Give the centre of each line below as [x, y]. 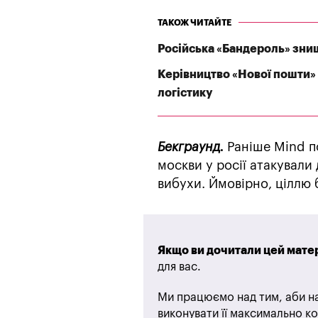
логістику [185, 93]
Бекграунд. [191, 147]
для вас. [179, 267]
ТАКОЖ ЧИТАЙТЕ [194, 22]
